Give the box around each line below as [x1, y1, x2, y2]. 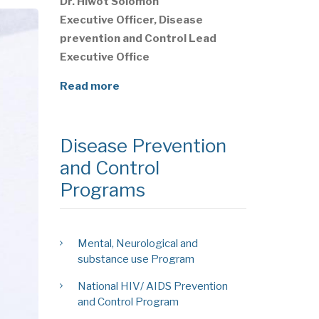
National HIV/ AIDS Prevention [77, 279, 228, 293]
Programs [59, 178, 145, 201]
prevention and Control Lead [59, 31, 216, 45]
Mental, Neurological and [77, 236, 198, 250]
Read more [59, 79, 120, 93]
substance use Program [77, 252, 194, 266]
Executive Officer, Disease [59, 13, 203, 26]
